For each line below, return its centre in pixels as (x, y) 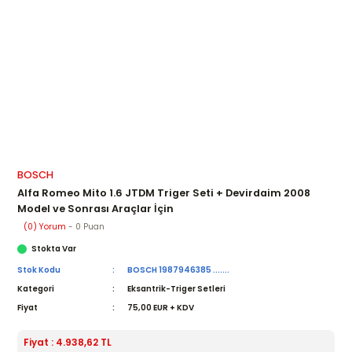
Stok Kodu (39, 269)
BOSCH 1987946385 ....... (179, 269)
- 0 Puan (85, 226)
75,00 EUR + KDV (161, 307)
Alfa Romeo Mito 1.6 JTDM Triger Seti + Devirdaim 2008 (164, 192)
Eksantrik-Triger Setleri (177, 288)
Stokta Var (54, 248)
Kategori (36, 288)
